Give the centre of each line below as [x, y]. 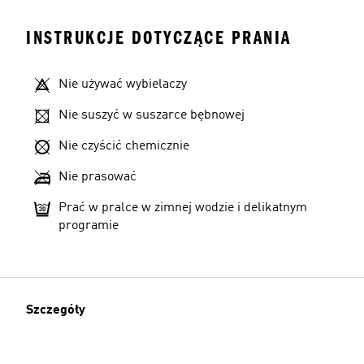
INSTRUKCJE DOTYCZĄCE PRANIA [159, 38]
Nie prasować [97, 177]
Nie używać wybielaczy [123, 84]
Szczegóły [56, 310]
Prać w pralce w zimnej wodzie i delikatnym [183, 208]
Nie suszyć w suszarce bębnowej [152, 115]
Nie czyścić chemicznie [124, 146]
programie [89, 226]
